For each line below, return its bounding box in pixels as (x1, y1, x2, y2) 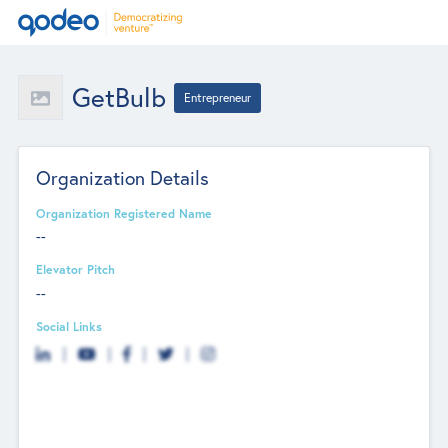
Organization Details (36, 164, 210, 190)
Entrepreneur (184, 89, 252, 105)
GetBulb (71, 80, 166, 114)
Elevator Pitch (36, 261, 116, 278)
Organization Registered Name (36, 204, 213, 221)
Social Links (36, 317, 103, 334)
